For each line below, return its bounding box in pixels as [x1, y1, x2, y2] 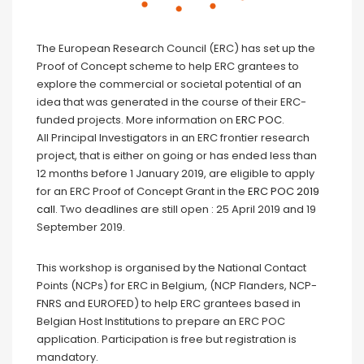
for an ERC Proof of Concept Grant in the [37, 184, 248, 200]
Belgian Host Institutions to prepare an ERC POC [37, 314, 285, 330]
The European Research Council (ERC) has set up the [37, 41, 315, 57]
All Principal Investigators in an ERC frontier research [37, 130, 310, 146]
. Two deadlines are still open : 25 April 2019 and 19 [55, 201, 316, 218]
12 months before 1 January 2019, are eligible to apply [37, 166, 314, 182]
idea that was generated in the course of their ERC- [37, 94, 306, 110]
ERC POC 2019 [248, 184, 319, 200]
